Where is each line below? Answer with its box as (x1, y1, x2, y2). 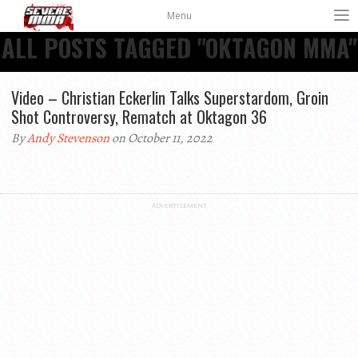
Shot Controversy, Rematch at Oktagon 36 (11, 105, 267, 129)
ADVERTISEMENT (151, 201, 207, 209)
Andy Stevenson (27, 129, 109, 147)
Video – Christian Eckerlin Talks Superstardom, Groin (11, 86, 328, 109)
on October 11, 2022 (109, 129, 213, 147)
